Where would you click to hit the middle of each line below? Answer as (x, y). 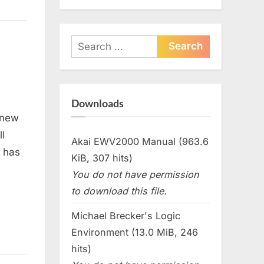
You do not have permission (135, 174)
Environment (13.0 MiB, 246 (135, 232)
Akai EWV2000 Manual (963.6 (140, 141)
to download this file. (119, 191)
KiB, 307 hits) (102, 158)
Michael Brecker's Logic (126, 215)
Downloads (98, 103)
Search (86, 43)
